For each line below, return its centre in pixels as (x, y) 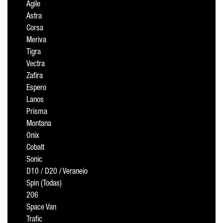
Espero (36, 89)
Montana (39, 124)
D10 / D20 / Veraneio (57, 172)
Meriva (36, 41)
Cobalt (35, 148)
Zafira (35, 77)
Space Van (41, 208)
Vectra (36, 65)
